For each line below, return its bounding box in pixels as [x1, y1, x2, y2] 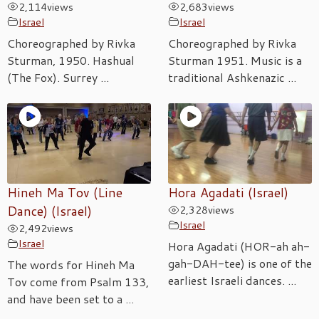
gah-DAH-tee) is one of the [168, 255, 312, 272]
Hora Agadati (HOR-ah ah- [168, 238, 310, 255]
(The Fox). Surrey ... [7, 68, 109, 85]
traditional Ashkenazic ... [168, 68, 296, 85]
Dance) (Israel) [7, 202, 92, 221]
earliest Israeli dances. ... [168, 272, 296, 289]
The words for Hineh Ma [7, 256, 135, 273]
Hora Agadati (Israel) [168, 184, 288, 202]
